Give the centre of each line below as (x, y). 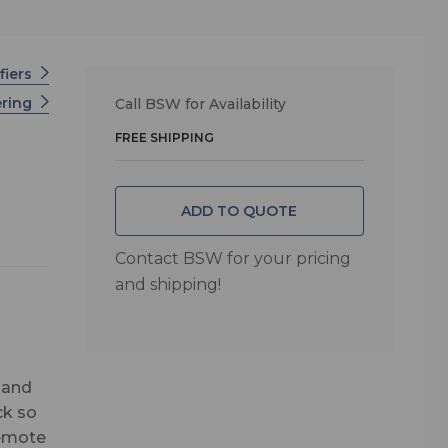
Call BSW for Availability (200, 103)
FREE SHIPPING (164, 137)
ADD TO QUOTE (239, 210)
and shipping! (167, 285)
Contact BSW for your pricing (232, 259)
